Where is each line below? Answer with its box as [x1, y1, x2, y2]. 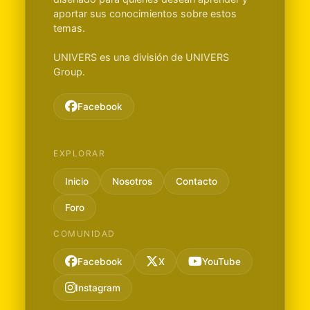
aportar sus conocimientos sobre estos [53, 7, 237, 19]
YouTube [202, 255, 241, 267]
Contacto [176, 175, 217, 187]
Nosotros [112, 175, 152, 187]
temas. [53, 21, 85, 34]
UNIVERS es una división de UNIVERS [53, 51, 229, 63]
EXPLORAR [53, 147, 105, 158]
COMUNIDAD [53, 228, 116, 239]
